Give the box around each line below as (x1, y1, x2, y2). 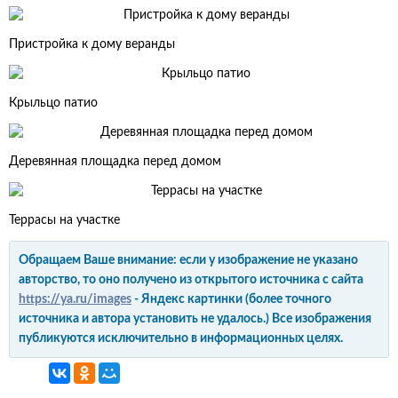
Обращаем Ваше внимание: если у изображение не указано (19, 254, 358, 267)
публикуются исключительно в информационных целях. (19, 332, 343, 345)
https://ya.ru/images (19, 293, 131, 306)
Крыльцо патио (9, 97, 98, 109)
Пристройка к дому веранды (9, 38, 175, 51)
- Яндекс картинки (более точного (131, 293, 331, 306)
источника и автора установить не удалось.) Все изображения (19, 313, 371, 325)
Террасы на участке (9, 214, 120, 227)
